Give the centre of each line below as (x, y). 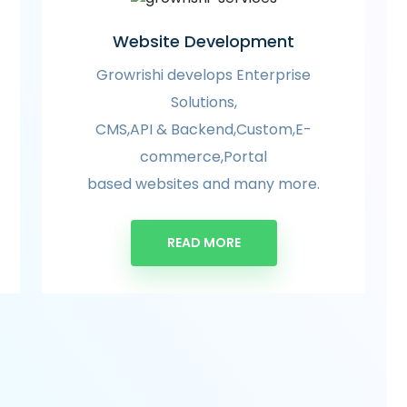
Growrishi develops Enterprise (203, 74)
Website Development (203, 41)
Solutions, (203, 102)
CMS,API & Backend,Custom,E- (203, 129)
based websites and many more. (203, 184)
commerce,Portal (203, 156)
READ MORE (203, 242)
